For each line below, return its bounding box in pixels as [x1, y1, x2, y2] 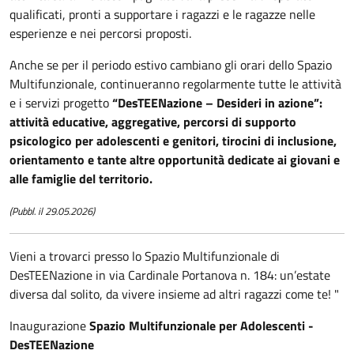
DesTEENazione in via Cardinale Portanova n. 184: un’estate [9, 265, 330, 285]
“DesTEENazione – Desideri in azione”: [112, 93, 322, 113]
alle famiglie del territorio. [9, 169, 153, 189]
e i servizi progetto [9, 93, 112, 113]
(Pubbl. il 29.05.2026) [9, 203, 95, 220]
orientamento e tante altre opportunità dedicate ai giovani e [9, 150, 340, 170]
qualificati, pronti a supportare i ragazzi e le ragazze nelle [9, 5, 315, 24]
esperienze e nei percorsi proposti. [9, 24, 191, 43]
